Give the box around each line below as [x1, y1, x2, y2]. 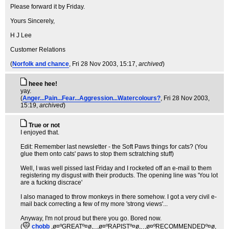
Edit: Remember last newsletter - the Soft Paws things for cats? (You [20, 143, 208, 150]
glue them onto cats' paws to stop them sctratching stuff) [20, 150, 174, 157]
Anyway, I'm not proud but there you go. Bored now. [20, 215, 162, 222]
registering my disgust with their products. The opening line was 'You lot [20, 172, 218, 179]
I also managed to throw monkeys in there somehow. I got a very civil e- [20, 193, 217, 200]
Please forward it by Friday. [10, 3, 85, 10]
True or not [29, 122, 60, 129]
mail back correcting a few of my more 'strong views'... [20, 200, 168, 208]
